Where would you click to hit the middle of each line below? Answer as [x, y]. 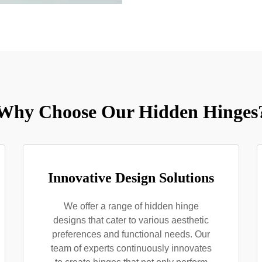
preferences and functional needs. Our [131, 234]
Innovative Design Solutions [131, 178]
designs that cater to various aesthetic [131, 220]
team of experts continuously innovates [131, 248]
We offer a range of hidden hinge [131, 206]
